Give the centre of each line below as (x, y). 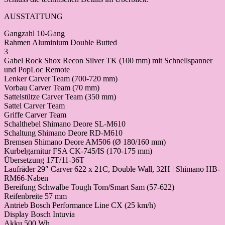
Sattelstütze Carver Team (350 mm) (60, 97)
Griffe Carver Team (35, 115)
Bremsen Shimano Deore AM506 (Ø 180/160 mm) (85, 142)
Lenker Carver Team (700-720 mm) (61, 79)
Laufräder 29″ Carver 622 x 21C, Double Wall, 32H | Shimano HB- (112, 169)
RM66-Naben (26, 178)
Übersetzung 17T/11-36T (44, 160)
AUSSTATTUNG (33, 17)
